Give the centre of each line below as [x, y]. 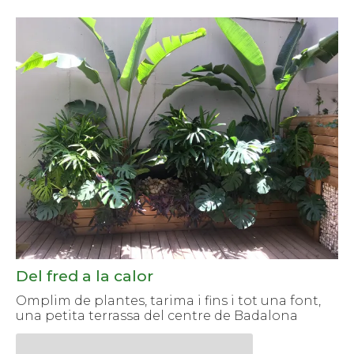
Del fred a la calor [85, 276]
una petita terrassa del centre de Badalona [157, 316]
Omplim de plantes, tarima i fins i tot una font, [168, 301]
